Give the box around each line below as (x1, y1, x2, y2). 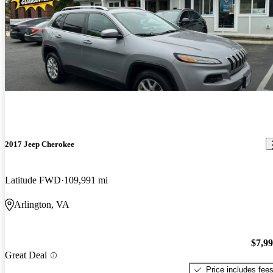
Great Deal (5, 250, 47, 261)
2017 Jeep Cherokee (5, 139, 74, 149)
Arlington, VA (14, 199, 69, 210)
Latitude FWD (5, 175, 61, 186)
